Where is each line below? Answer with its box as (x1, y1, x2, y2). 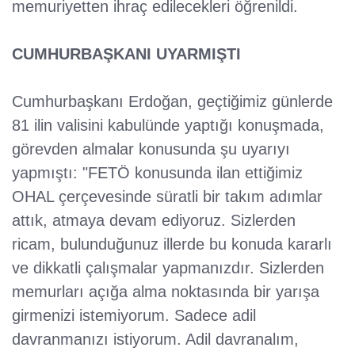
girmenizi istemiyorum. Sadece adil (12, 307, 256, 325)
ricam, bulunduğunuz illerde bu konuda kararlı (12, 235, 332, 254)
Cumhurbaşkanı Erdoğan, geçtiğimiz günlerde (12, 93, 333, 111)
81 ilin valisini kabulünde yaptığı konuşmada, (12, 116, 324, 135)
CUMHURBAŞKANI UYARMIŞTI (12, 45, 241, 63)
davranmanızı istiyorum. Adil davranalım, (12, 330, 299, 349)
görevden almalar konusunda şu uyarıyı (12, 140, 290, 158)
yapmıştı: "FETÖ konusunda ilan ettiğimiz (12, 164, 303, 182)
